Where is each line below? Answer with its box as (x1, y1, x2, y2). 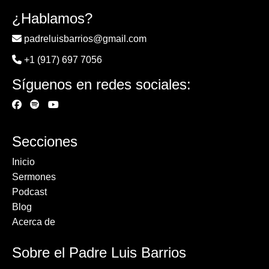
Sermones (12, 172, 56, 183)
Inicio (12, 157, 35, 168)
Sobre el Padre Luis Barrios (12, 244, 186, 261)
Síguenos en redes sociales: (12, 76, 191, 93)
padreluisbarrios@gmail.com (24, 34, 147, 44)
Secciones (12, 133, 77, 150)
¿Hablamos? (12, 10, 92, 27)
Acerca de (12, 217, 55, 228)
